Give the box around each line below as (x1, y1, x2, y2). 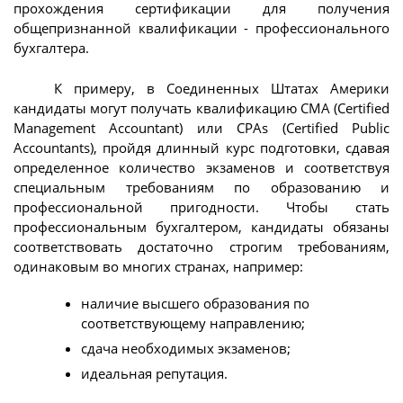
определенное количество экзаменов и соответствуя (13, 157, 390, 176)
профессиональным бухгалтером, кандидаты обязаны (13, 217, 390, 236)
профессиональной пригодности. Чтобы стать (13, 197, 390, 216)
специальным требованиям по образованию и (13, 177, 390, 196)
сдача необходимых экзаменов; (81, 339, 291, 358)
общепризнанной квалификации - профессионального (13, 19, 390, 38)
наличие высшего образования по (81, 294, 309, 313)
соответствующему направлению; (81, 314, 305, 333)
